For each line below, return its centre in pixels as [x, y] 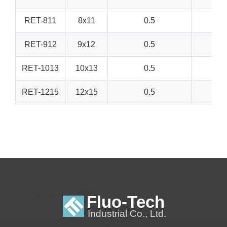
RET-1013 [40, 68]
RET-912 [40, 44]
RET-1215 [40, 92]
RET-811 [40, 20]
